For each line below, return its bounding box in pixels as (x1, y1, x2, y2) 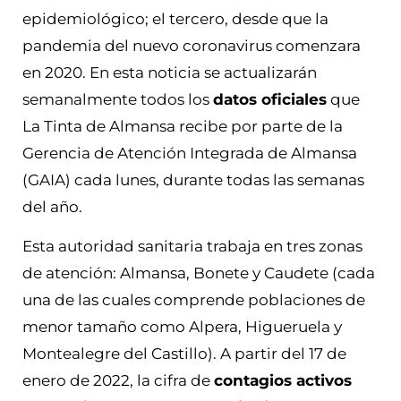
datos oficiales (213, 90, 327, 108)
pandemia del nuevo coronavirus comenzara (22, 36, 361, 55)
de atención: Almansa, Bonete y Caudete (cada (22, 263, 375, 282)
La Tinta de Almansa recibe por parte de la (22, 116, 343, 135)
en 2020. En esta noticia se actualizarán (22, 63, 317, 81)
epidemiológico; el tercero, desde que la (22, 9, 328, 28)
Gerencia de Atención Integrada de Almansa (22, 143, 357, 162)
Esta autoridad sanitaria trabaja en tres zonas (22, 236, 363, 255)
